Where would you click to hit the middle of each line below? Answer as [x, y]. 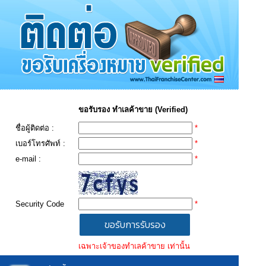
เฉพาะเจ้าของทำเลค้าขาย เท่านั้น [134, 246]
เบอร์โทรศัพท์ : [40, 143]
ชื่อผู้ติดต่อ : [35, 128]
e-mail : [28, 159]
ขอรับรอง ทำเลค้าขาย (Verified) [133, 110]
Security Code [40, 204]
